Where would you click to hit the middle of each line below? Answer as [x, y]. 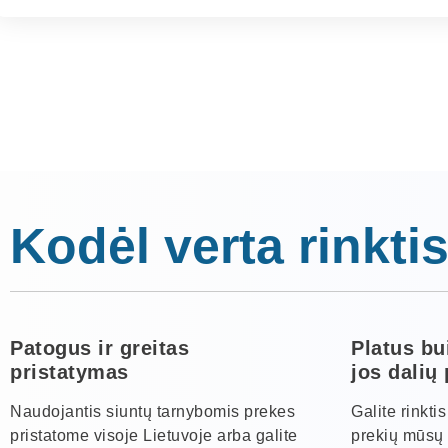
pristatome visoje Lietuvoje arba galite [154, 435]
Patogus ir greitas [99, 347]
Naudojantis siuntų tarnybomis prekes [152, 411]
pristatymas [69, 371]
